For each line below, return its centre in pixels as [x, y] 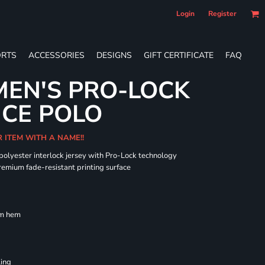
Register [222, 14]
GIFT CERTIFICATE [179, 55]
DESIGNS [114, 55]
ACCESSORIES [56, 55]
